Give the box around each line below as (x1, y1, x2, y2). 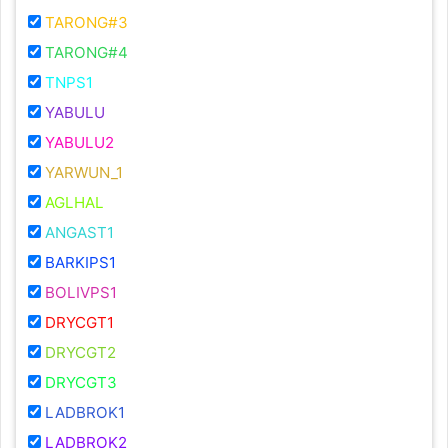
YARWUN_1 (45, 163, 123, 183)
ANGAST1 (45, 223, 114, 243)
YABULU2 (45, 133, 114, 153)
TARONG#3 (45, 13, 128, 33)
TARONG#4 (45, 43, 128, 63)
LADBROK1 (45, 403, 125, 423)
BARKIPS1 (45, 253, 116, 273)
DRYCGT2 (45, 343, 116, 363)
